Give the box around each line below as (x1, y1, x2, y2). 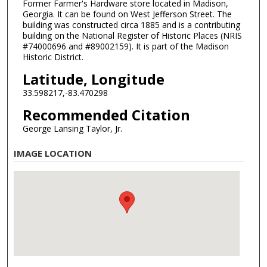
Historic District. (22, 51, 83, 63)
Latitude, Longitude (22, 69, 164, 89)
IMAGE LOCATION (14, 147, 92, 160)
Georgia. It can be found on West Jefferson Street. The (22, 8, 232, 20)
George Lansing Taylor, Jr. (22, 122, 122, 134)
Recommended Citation (22, 104, 190, 125)
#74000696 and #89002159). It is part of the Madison (22, 41, 229, 52)
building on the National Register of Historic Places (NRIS (22, 30, 242, 42)
